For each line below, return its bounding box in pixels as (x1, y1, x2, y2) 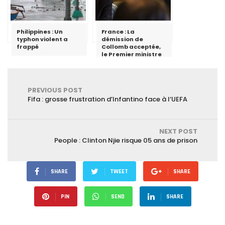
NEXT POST (159, 127, 197, 136)
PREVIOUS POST (28, 85, 82, 95)
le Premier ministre (101, 50, 162, 58)
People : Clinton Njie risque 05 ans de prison (54, 136, 197, 145)
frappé (17, 43, 39, 51)
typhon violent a (17, 35, 68, 43)
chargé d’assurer (101, 58, 158, 66)
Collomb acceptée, (101, 43, 161, 51)
